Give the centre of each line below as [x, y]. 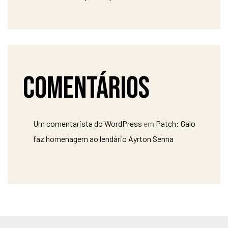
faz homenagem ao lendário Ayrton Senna [103, 139]
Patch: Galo [176, 124]
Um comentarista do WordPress [88, 124]
